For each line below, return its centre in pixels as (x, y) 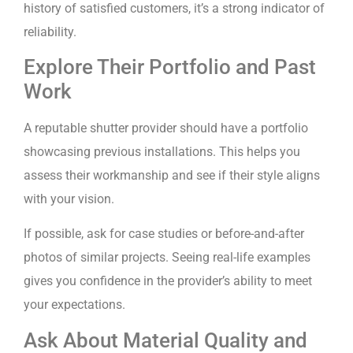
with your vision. (71, 199)
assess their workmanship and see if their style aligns (172, 176)
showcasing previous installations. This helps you (162, 152)
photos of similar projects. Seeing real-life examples (167, 258)
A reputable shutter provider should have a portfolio (166, 128)
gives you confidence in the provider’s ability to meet (168, 281)
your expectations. (74, 305)
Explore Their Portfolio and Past (170, 67)
